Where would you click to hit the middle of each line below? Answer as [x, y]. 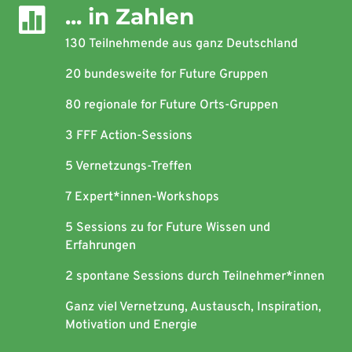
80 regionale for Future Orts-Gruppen [171, 105]
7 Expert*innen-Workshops [142, 197]
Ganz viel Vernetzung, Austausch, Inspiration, [193, 307]
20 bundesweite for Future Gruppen [166, 74]
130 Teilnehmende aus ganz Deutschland [181, 44]
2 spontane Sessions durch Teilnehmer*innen [194, 276]
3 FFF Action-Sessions [128, 136]
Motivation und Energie [131, 325]
